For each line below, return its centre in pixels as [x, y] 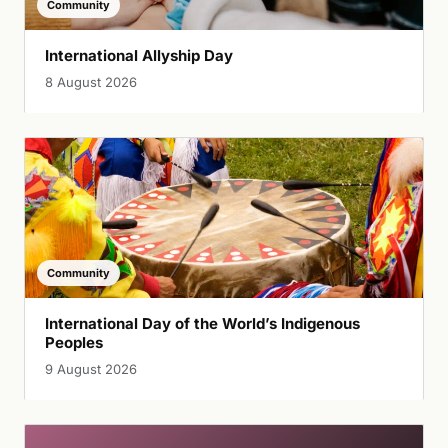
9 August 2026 [91, 368]
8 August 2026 [91, 81]
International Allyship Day [139, 55]
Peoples [74, 342]
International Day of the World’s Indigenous [202, 323]
